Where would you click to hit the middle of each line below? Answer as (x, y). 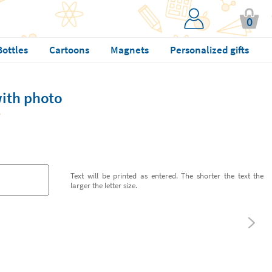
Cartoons (69, 50)
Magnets (129, 50)
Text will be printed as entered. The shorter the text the (167, 175)
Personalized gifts (209, 50)
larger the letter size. (104, 185)
